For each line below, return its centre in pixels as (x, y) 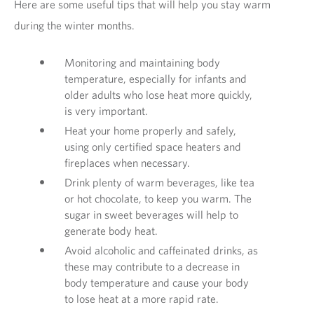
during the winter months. (74, 25)
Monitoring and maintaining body (142, 62)
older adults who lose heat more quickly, (158, 95)
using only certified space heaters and (153, 146)
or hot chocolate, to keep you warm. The (158, 198)
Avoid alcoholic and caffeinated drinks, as (161, 250)
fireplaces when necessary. (127, 163)
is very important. (106, 111)
